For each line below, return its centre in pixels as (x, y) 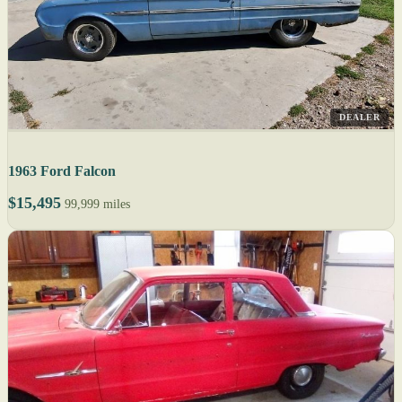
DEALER (359, 118)
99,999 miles (97, 205)
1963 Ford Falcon (62, 171)
